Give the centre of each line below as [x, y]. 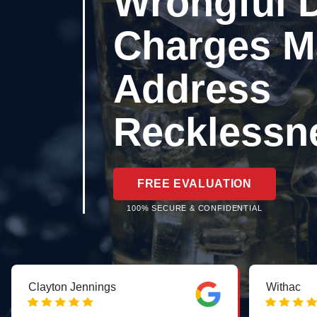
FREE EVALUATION [195, 183]
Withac [283, 287]
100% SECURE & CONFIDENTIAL [195, 208]
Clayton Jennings [72, 287]
